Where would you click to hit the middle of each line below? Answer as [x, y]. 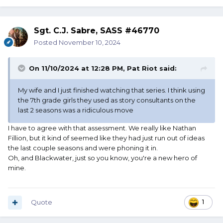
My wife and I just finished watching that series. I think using [111, 90]
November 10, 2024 [90, 43]
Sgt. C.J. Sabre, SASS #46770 [97, 31]
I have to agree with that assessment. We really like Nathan [102, 128]
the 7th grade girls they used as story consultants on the [107, 100]
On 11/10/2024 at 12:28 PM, [78, 68]
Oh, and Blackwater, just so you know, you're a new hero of [103, 158]
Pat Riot [142, 68]
